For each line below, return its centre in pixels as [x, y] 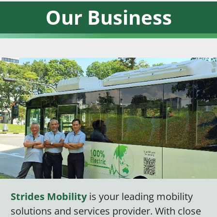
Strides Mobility [49, 197]
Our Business [108, 17]
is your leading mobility [140, 197]
